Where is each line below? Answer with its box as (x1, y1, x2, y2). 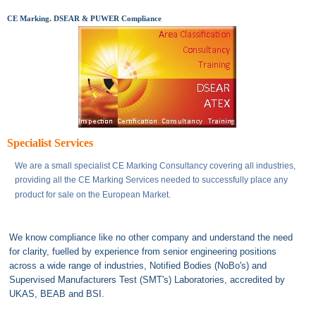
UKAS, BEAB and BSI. (9, 288, 104, 299)
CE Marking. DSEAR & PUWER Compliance (7, 14, 162, 23)
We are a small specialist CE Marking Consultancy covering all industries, (15, 161, 296, 171)
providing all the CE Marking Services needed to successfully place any (15, 175, 288, 185)
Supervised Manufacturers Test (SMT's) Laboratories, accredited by (9, 274, 285, 285)
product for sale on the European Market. (15, 190, 171, 200)
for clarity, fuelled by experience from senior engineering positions (9, 246, 276, 257)
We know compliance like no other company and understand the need (9, 232, 293, 243)
